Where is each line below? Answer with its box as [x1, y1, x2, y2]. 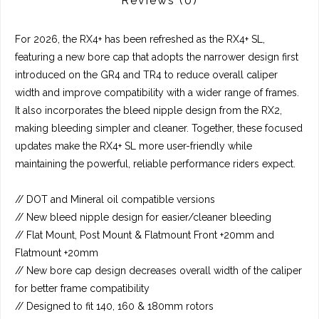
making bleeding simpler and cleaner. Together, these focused [15, 122, 303, 135]
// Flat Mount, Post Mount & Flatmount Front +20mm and [15, 229, 274, 241]
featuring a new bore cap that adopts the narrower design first [15, 51, 298, 63]
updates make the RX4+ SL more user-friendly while [15, 140, 252, 152]
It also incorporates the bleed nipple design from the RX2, [15, 105, 282, 117]
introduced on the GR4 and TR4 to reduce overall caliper [15, 69, 278, 81]
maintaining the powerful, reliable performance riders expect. [15, 158, 296, 170]
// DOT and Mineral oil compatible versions [15, 194, 215, 206]
